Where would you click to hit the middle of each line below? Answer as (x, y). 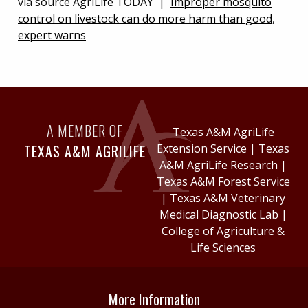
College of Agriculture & (223, 231)
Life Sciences (223, 247)
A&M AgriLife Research (219, 165)
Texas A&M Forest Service (223, 181)
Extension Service (202, 148)
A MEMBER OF (85, 131)
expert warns (52, 35)
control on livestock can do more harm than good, (146, 19)
